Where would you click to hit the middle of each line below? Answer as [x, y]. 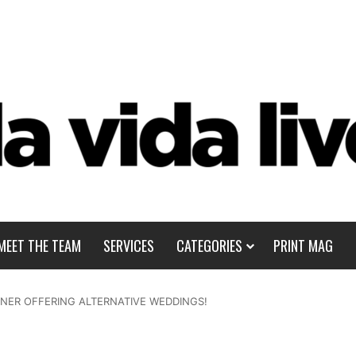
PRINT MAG [303, 246]
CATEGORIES [209, 246]
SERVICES [128, 246]
